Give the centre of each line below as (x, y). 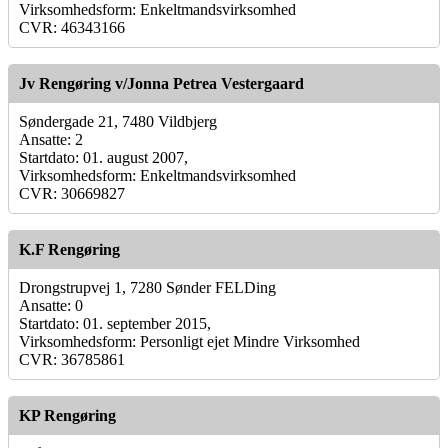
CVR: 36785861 (72, 359)
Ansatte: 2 (51, 139)
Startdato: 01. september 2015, (115, 323)
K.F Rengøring (69, 249)
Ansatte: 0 (51, 305)
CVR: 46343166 (72, 27)
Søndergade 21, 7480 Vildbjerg (118, 121)
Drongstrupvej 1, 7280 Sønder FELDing (147, 287)
